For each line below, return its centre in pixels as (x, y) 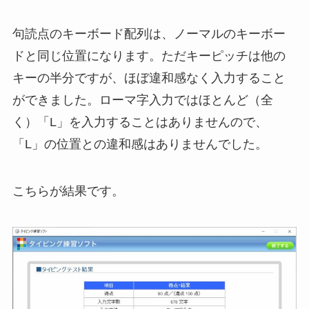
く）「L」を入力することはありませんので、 (140, 122)
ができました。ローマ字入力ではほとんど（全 (142, 100)
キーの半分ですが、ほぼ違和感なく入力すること (149, 78)
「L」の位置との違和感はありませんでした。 (140, 144)
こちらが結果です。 (68, 191)
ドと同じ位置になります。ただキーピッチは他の (149, 56)
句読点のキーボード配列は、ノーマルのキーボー (149, 33)
